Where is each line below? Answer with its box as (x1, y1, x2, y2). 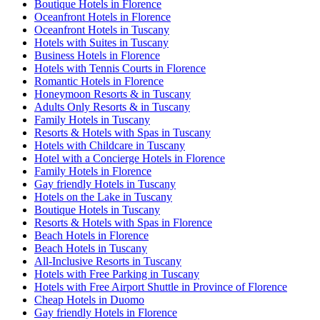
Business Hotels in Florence (34, 49, 160, 62)
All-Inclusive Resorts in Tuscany (34, 255, 181, 268)
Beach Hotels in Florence (34, 229, 149, 242)
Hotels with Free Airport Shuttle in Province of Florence (34, 281, 287, 294)
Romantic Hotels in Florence (34, 75, 164, 88)
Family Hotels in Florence (34, 165, 151, 178)
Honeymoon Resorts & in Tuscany (34, 88, 191, 101)
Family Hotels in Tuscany (34, 114, 150, 126)
